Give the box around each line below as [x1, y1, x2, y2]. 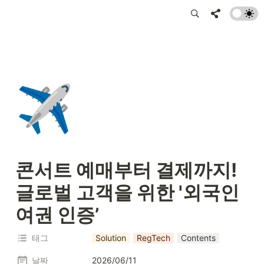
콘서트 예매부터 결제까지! [15, 159, 237, 181]
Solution [95, 233, 126, 243]
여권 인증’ [15, 203, 99, 226]
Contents [181, 233, 216, 243]
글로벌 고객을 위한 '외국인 [15, 181, 239, 204]
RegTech [137, 233, 170, 243]
